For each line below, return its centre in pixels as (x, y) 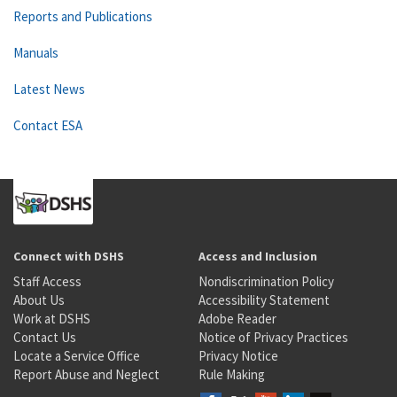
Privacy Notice (238, 356)
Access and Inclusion (258, 256)
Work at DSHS (52, 319)
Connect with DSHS (69, 256)
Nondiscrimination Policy (266, 281)
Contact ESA (48, 125)
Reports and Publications (83, 16)
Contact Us (45, 337)
